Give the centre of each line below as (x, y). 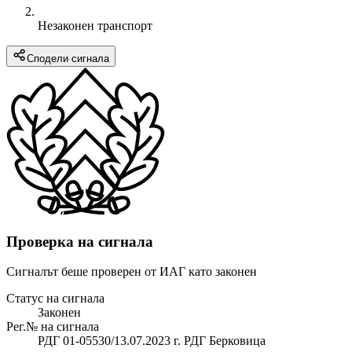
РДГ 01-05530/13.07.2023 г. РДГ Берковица (152, 341)
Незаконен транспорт (95, 25)
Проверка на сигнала (80, 241)
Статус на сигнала (55, 299)
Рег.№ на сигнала (53, 327)
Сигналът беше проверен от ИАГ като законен (132, 272)
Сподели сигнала (68, 58)
